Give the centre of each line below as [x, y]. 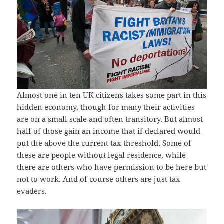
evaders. [32, 191]
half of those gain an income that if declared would [109, 131]
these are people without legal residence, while [102, 155]
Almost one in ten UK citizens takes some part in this [112, 95]
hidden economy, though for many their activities [106, 107]
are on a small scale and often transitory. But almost [110, 119]
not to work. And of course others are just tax [99, 179]
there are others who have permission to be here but [112, 167]
